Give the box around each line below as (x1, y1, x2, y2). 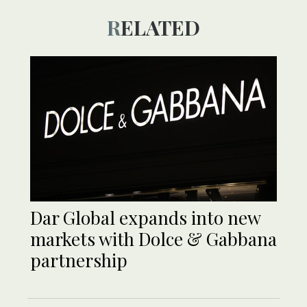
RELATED (121, 14, 200, 42)
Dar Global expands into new (30, 206, 260, 230)
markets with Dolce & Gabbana (30, 227, 277, 251)
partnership (30, 248, 127, 273)
